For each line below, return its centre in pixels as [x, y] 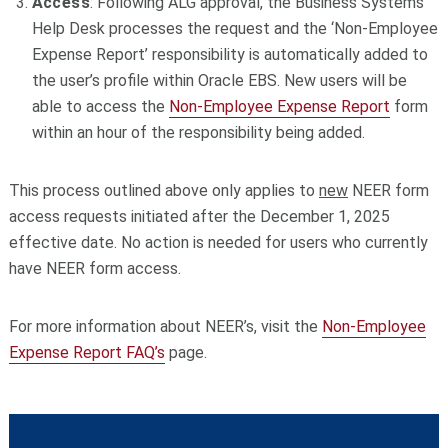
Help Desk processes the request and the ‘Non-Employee [234, 29]
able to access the [100, 107]
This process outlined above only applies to [163, 191]
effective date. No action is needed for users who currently [218, 243]
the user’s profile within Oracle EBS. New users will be [219, 81]
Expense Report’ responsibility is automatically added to [229, 55]
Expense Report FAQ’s [86, 353]
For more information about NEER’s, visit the [165, 327]
